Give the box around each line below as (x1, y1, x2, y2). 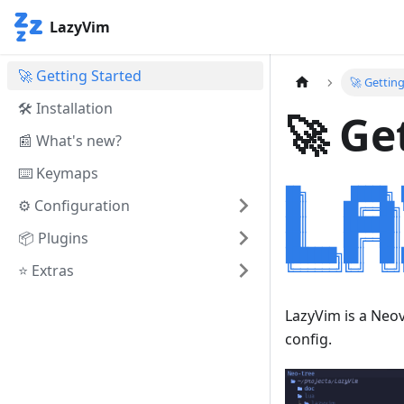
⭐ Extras (18, 261, 74, 280)
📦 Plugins (18, 228, 88, 248)
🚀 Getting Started (18, 66, 142, 86)
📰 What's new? (18, 131, 122, 151)
